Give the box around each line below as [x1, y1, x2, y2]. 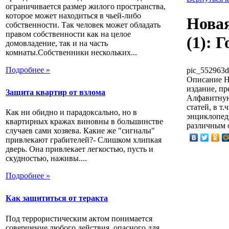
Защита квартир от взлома [6, 87, 105, 97]
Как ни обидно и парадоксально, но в [6, 108, 137, 117]
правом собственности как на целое [6, 29, 131, 38]
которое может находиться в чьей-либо [6, 11, 141, 20]
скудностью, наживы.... [6, 154, 87, 163]
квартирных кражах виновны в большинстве [6, 117, 163, 126]
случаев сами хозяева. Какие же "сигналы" [6, 126, 155, 135]
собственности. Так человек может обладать [6, 20, 161, 29]
